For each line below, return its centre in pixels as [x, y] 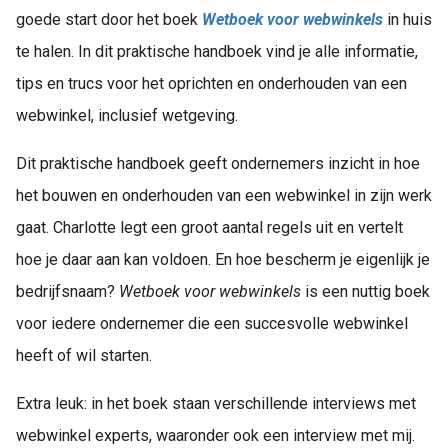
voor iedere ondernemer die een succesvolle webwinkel [212, 324]
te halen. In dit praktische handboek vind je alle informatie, [217, 52]
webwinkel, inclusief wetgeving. [127, 116]
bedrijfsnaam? [67, 292]
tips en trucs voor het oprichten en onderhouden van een [211, 84]
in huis [407, 20]
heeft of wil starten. [84, 356]
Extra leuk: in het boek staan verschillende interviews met [216, 404]
